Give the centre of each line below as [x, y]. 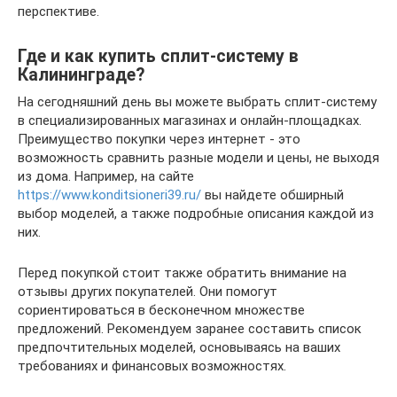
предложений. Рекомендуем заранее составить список [190, 328]
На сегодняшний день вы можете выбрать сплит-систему [197, 101]
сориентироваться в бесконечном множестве [161, 310]
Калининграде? [81, 74]
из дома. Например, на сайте [106, 176]
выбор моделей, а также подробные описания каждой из [196, 213]
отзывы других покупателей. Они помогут [148, 291]
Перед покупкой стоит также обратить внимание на [182, 272]
